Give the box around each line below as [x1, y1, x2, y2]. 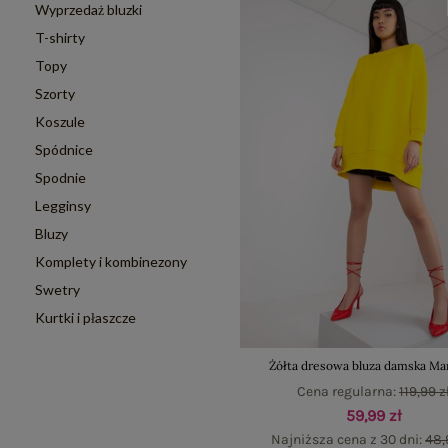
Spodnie [35, 169, 86, 186]
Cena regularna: [296, 383, 399, 401]
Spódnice [35, 141, 93, 158]
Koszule [35, 113, 85, 130]
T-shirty [35, 29, 85, 46]
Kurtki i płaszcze [35, 309, 136, 326]
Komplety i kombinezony [35, 253, 187, 270]
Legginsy [35, 197, 91, 214]
